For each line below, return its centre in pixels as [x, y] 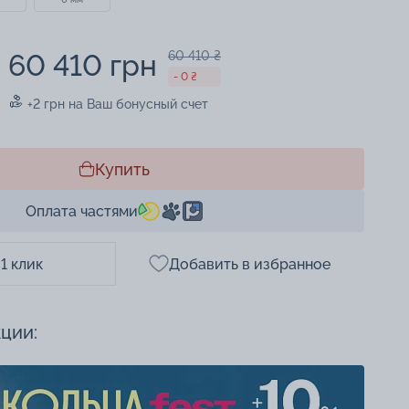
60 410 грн [82, 65]
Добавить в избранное [249, 264]
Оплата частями [81, 211]
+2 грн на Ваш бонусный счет [115, 104]
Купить [123, 169]
